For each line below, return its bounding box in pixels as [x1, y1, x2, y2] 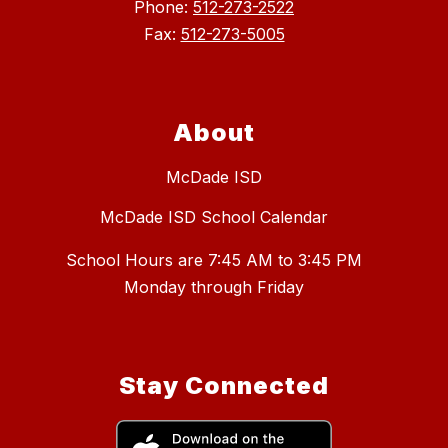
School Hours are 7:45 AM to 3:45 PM [66, 250, 362, 271]
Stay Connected [119, 371, 329, 401]
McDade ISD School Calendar [100, 207, 328, 228]
